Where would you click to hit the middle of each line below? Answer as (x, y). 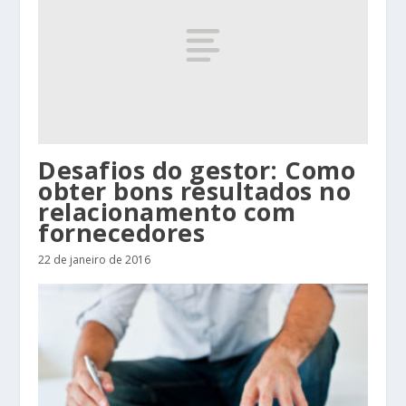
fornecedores (122, 232)
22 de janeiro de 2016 (95, 259)
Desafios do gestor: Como (197, 169)
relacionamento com (167, 211)
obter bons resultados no (195, 190)
